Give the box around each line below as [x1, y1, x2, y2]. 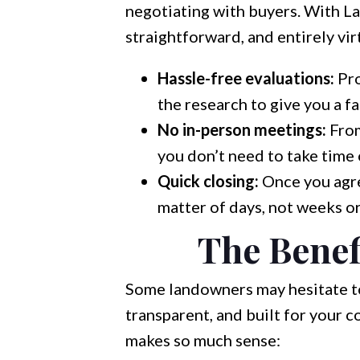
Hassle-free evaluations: [157, 68, 334, 88]
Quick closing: [157, 171, 259, 190]
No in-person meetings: [157, 120, 326, 139]
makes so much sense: [125, 330, 280, 350]
